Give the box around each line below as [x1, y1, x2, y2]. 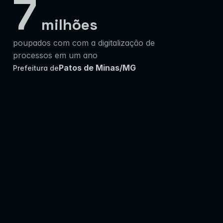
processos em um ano [13, 50, 98, 60]
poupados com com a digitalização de [13, 38, 155, 48]
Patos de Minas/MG [59, 63, 136, 73]
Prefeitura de [13, 63, 59, 72]
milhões [41, 15, 98, 34]
